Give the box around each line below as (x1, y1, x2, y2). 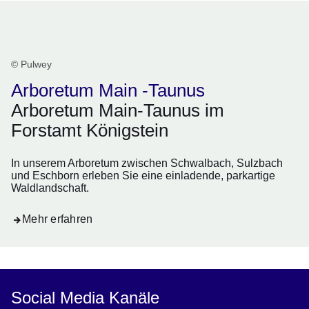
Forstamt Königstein (11, 120, 168, 141)
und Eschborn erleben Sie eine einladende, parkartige (11, 170, 275, 182)
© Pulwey (11, 59, 52, 70)
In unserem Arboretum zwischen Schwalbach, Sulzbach (11, 157, 283, 170)
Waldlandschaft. (11, 182, 89, 195)
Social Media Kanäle (11, 288, 159, 308)
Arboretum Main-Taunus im (11, 100, 224, 121)
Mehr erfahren (22, 213, 93, 226)
